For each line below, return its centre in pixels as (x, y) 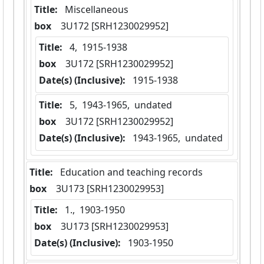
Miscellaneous (97, 10)
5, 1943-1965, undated (121, 105)
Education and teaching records (131, 172)
